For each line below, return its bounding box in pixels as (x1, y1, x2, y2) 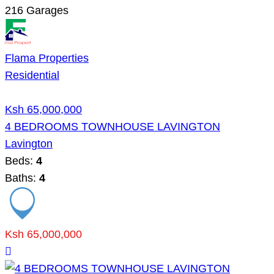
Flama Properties (5, 51, 89, 64)
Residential (5, 68, 59, 81)
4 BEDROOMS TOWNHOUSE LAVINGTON (5, 120, 220, 133)
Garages (23, 4, 68, 17)
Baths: (5, 171, 39, 184)
